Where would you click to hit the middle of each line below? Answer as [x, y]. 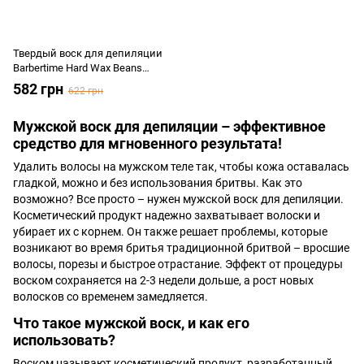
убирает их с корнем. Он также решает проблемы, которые [170, 232]
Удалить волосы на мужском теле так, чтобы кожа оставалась [181, 167]
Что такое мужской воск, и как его [131, 323]
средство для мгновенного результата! [147, 143]
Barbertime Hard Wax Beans [78, 68]
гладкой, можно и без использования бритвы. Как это [158, 183]
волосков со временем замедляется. [112, 297]
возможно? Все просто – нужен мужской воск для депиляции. [178, 199]
